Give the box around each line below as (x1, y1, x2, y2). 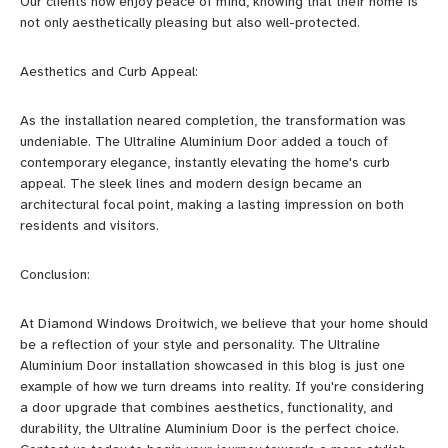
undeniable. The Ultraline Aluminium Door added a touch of (20, 133, 388, 150)
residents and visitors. (20, 217, 159, 234)
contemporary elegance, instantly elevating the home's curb (20, 154, 390, 171)
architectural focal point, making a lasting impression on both (20, 196, 404, 213)
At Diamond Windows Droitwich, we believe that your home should (20, 315, 428, 332)
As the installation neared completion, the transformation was (20, 112, 406, 129)
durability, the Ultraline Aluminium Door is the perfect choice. (20, 420, 399, 437)
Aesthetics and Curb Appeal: (20, 63, 198, 80)
